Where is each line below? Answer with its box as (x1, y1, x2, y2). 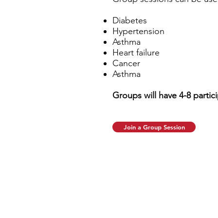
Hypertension (112, 25, 164, 36)
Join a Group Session (123, 123, 185, 131)
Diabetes (112, 15, 147, 26)
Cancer (112, 57, 140, 69)
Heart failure (112, 47, 160, 58)
